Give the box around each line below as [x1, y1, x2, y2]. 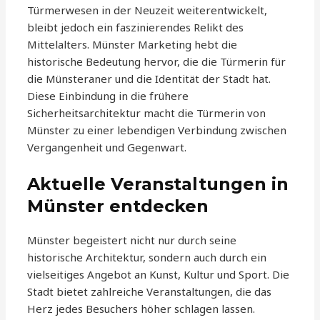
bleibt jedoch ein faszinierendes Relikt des [27, 20, 244, 35]
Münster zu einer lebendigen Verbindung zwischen [27, 123, 287, 138]
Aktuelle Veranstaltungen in [27, 174, 289, 195]
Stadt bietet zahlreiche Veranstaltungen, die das [27, 284, 272, 299]
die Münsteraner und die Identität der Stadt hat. [27, 71, 271, 86]
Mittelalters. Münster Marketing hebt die [27, 37, 238, 52]
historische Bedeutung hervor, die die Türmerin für [27, 54, 286, 69]
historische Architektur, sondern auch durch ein [27, 250, 267, 265]
